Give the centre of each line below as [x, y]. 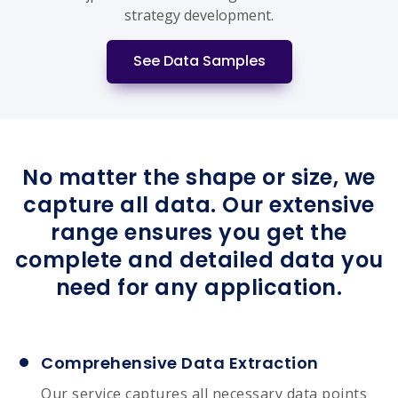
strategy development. [199, 15]
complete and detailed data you [199, 259]
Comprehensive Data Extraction [180, 362]
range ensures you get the [199, 232]
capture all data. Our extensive [199, 204]
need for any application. [199, 287]
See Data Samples [199, 61]
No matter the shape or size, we [199, 177]
